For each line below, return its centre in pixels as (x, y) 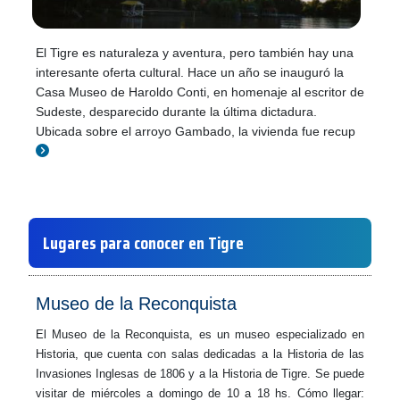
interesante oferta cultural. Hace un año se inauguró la (190, 72)
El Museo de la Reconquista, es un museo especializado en (200, 334)
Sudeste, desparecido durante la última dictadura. (176, 112)
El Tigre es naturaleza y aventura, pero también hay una (195, 53)
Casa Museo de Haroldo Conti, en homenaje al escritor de (200, 92)
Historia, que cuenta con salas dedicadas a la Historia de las (200, 354)
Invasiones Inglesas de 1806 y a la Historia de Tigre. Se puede (200, 374)
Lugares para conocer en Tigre (143, 243)
